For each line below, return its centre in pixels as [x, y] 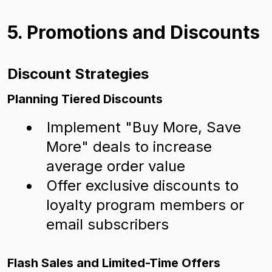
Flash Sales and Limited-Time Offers [114, 263]
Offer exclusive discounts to [143, 185]
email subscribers [107, 224]
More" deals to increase [129, 147]
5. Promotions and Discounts [134, 32]
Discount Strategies [78, 74]
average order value [116, 166]
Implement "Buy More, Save [144, 127]
